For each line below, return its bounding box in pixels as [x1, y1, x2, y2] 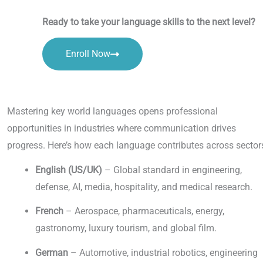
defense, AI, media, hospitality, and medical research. [35, 181, 252, 193]
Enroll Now [66, 48, 110, 60]
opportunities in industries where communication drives [7, 123, 236, 134]
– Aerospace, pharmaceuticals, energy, [63, 205, 224, 217]
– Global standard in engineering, [102, 164, 242, 176]
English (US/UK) [35, 164, 102, 176]
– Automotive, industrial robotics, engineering [68, 247, 258, 258]
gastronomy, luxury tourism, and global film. [35, 222, 217, 234]
